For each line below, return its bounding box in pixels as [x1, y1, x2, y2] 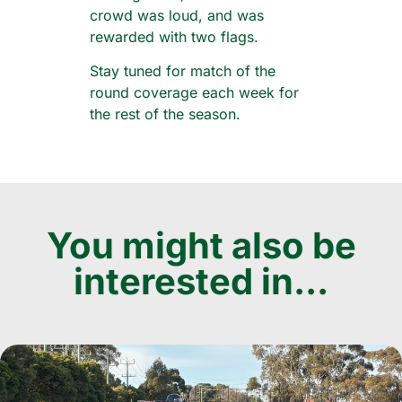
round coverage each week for [90, 83, 299, 102]
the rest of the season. [90, 105, 240, 124]
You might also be [46, 223, 356, 267]
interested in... [74, 258, 328, 303]
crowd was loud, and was [90, 5, 264, 24]
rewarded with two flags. [90, 27, 258, 46]
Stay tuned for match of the [90, 62, 275, 81]
